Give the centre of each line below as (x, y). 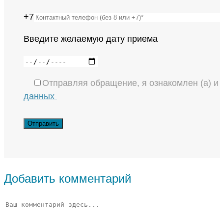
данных (40, 96)
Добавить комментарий (68, 178)
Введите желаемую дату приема (91, 39)
